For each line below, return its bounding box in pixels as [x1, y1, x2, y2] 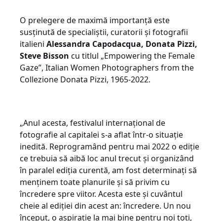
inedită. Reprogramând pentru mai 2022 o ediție [20, 141, 199, 152]
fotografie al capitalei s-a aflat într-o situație [20, 129, 183, 140]
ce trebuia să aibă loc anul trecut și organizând [20, 152, 194, 164]
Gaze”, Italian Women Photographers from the [20, 62, 194, 73]
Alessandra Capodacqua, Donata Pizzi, [46, 38, 197, 49]
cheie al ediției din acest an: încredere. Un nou [20, 200, 191, 211]
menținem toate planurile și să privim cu [20, 176, 170, 187]
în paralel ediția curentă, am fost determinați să [20, 164, 197, 176]
